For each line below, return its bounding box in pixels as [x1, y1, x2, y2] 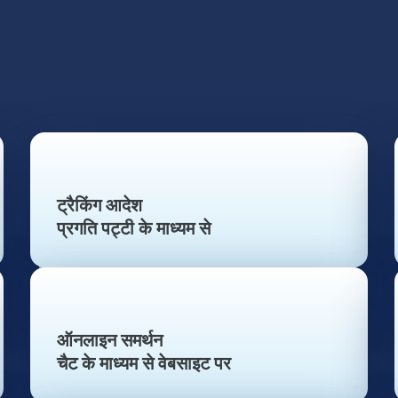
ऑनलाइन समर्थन [57, 330, 163, 352]
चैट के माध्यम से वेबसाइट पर [57, 354, 231, 375]
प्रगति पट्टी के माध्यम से [57, 219, 211, 240]
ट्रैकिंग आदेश [57, 195, 142, 217]
